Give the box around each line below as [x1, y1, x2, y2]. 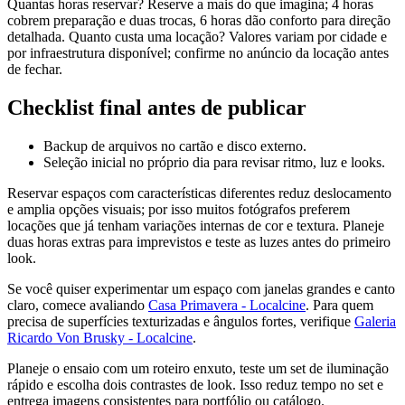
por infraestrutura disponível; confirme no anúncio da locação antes [7, 44, 389, 61]
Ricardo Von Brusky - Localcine [7, 329, 193, 345]
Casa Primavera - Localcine [148, 297, 306, 313]
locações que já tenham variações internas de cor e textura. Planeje [7, 217, 384, 233]
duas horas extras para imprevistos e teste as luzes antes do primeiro [7, 233, 391, 250]
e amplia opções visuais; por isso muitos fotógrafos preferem [7, 201, 350, 217]
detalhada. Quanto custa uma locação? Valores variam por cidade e [7, 28, 387, 44]
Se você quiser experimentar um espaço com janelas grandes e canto [7, 280, 395, 297]
